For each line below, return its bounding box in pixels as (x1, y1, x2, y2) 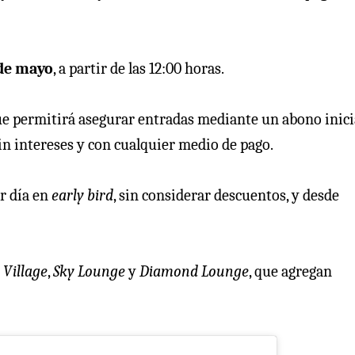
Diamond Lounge (136, 261, 249, 281)
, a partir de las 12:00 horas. (53, 59, 224, 78)
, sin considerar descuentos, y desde (113, 185, 339, 204)
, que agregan (249, 261, 332, 281)
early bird (52, 185, 113, 204)
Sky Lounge (53, 261, 125, 281)
